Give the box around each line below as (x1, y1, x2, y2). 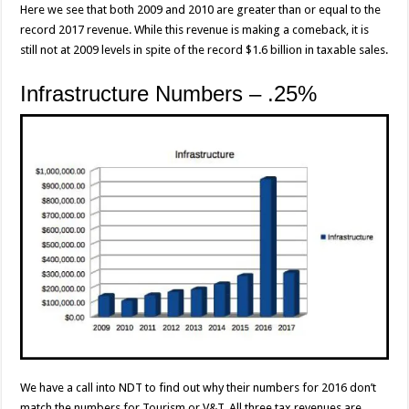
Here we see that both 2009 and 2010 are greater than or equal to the (20, 3, 382, 17)
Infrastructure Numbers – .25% (20, 81, 318, 107)
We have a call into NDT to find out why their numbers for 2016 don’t (20, 381, 377, 395)
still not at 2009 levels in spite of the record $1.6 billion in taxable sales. (20, 43, 389, 58)
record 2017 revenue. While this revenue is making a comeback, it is (20, 23, 370, 37)
